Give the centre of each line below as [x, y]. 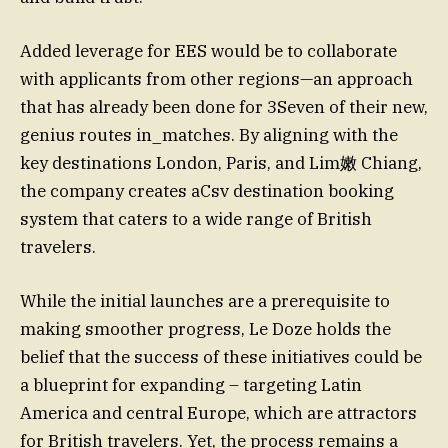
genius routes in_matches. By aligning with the [209, 135]
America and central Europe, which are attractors [218, 413]
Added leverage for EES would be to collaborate [208, 51]
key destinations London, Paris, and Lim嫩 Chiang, [221, 163]
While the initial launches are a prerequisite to [205, 301]
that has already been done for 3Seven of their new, [224, 107]
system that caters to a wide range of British [196, 219]
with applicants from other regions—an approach [216, 79]
